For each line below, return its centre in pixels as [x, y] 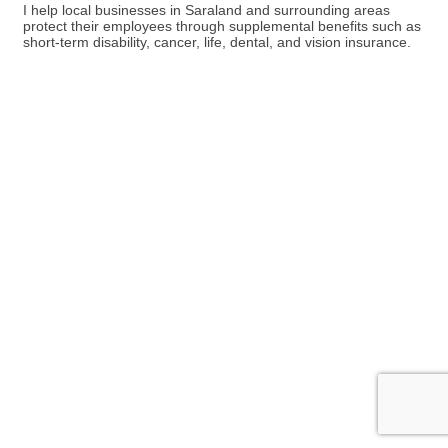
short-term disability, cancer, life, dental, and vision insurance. [217, 42]
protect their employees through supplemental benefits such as [222, 26]
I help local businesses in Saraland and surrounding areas [206, 10]
